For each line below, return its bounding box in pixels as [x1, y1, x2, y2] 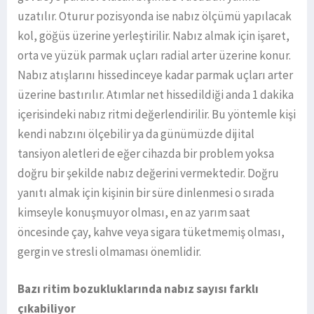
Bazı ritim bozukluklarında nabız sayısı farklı [18, 280, 259, 296]
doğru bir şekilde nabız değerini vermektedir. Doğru [18, 165, 279, 181]
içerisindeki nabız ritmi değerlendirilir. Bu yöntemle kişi [18, 106, 296, 122]
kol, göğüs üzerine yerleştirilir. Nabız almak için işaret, [18, 27, 289, 43]
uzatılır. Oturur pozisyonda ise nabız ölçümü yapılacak [18, 8, 292, 24]
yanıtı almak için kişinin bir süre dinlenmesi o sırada [18, 184, 274, 200]
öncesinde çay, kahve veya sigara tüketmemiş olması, [18, 224, 285, 240]
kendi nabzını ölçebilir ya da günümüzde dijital [18, 125, 254, 142]
